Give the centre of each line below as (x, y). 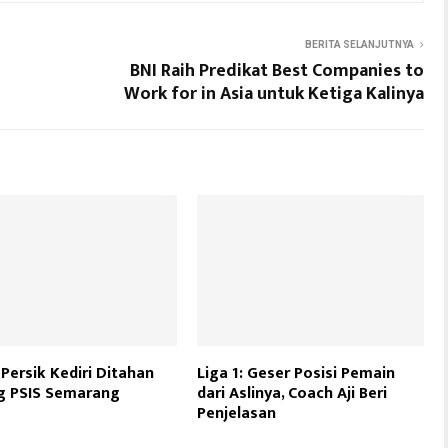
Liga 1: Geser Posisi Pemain (296, 373)
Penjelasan (237, 413)
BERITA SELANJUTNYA (359, 44)
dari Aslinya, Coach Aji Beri (292, 393)
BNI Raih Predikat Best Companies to (277, 70)
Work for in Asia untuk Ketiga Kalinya (274, 93)
